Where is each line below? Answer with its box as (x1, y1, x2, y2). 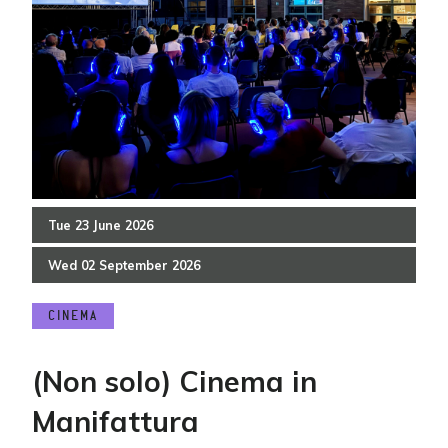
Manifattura (32, 403, 199, 439)
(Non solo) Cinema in (32, 363, 317, 399)
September (99, 257, 168, 273)
